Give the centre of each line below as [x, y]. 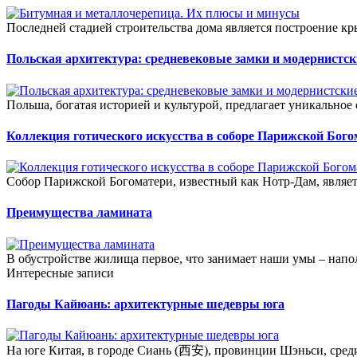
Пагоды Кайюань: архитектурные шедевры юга [145, 304]
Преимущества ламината [79, 213]
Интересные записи [60, 273]
